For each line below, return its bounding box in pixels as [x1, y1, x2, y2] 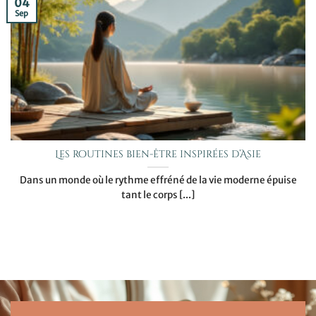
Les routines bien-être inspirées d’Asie [55, 147, 261, 161]
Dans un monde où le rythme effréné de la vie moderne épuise [19, 174, 297, 186]
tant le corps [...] [121, 188, 195, 201]
